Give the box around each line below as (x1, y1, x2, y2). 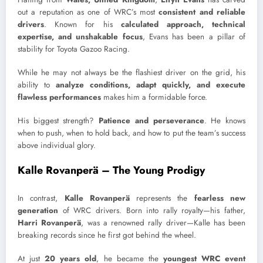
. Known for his (44, 18, 121, 30)
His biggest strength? (18, 115, 99, 127)
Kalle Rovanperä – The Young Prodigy (18, 163, 205, 178)
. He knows (204, 115, 246, 127)
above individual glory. (18, 140, 96, 151)
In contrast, (18, 192, 65, 204)
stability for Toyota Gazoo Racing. (18, 43, 130, 55)
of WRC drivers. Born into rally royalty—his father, (58, 204, 245, 216)
